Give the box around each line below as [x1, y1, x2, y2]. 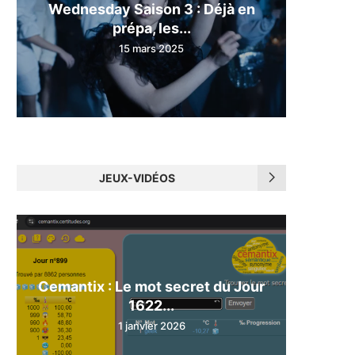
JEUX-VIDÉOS [99, 170, 175, 185]
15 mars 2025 [119, 41, 184, 55]
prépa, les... [112, 19, 191, 36]
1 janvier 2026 [117, 319, 185, 332]
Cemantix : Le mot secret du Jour [38, 277, 265, 295]
